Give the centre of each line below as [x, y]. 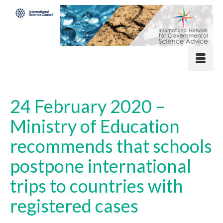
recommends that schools [111, 146]
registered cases [74, 205]
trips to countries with [97, 185]
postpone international [101, 166]
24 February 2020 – [88, 106]
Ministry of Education [95, 126]
